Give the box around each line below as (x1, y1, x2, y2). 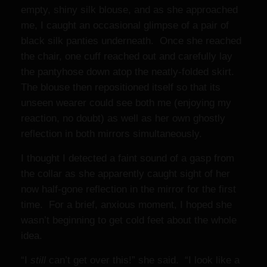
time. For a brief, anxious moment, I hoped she (21, 199, 232, 210)
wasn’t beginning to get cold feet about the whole (21, 215, 237, 226)
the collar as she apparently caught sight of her (21, 168, 230, 179)
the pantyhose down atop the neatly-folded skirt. (21, 66, 237, 77)
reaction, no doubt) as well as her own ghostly (21, 113, 225, 124)
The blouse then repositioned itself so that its (21, 82, 221, 93)
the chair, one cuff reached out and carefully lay (21, 51, 232, 62)
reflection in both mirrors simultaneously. (21, 128, 208, 139)
